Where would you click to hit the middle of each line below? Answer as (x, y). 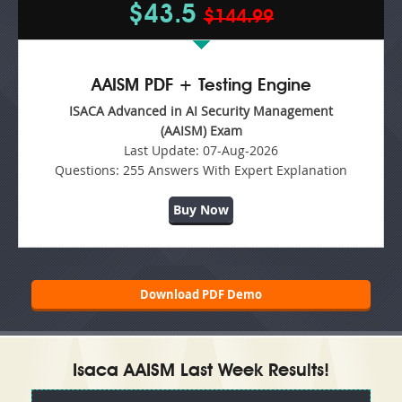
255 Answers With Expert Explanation (233, 170)
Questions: (87, 170)
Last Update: (162, 150)
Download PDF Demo (201, 295)
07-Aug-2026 (239, 150)
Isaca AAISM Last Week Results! (201, 372)
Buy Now (201, 209)
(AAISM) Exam (201, 130)
